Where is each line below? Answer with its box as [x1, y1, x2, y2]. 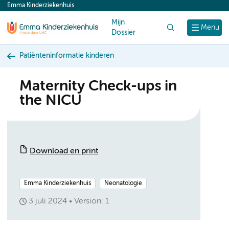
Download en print [30, 147, 98, 155]
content [12, 4, 41, 12]
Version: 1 [74, 197, 109, 205]
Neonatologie [104, 180, 142, 187]
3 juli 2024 [29, 197, 67, 205]
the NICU [19, 94, 82, 108]
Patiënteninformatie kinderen [19, 52, 114, 59]
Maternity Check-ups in [19, 79, 177, 94]
